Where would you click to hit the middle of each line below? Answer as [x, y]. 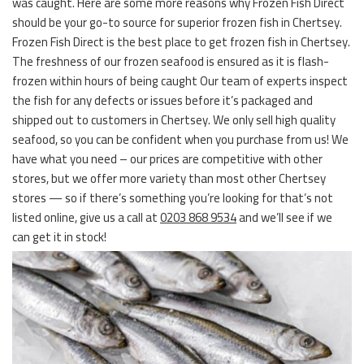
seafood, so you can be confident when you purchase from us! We [180, 139]
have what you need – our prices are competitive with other [167, 159]
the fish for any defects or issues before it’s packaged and [162, 100]
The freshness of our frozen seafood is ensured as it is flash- [171, 61]
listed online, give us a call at [86, 217]
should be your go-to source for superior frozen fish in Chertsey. [177, 22]
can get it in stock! [59, 237]
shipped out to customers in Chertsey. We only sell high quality [174, 120]
